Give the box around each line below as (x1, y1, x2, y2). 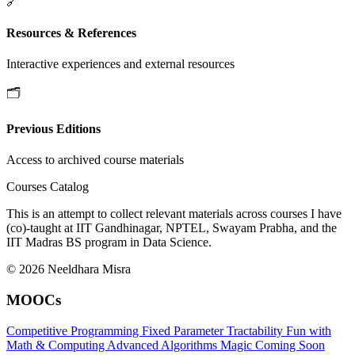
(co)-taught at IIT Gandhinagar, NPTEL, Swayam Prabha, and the (6, 221, 337, 235)
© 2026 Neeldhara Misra (6, 262, 131, 277)
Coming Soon (255, 338, 325, 352)
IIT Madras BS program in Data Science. (6, 235, 212, 250)
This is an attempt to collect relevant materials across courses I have (6, 207, 342, 221)
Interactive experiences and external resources (6, 56, 235, 71)
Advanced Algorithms (107, 338, 220, 352)
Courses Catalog (6, 180, 89, 194)
